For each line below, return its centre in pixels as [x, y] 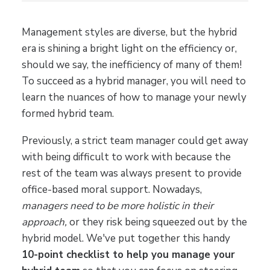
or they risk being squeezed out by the [157, 222]
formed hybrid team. [67, 113]
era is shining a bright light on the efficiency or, [129, 48]
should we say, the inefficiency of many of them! [131, 64]
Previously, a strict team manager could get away [135, 140]
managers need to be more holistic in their [117, 206]
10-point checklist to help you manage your [128, 254]
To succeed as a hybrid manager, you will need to [133, 81]
